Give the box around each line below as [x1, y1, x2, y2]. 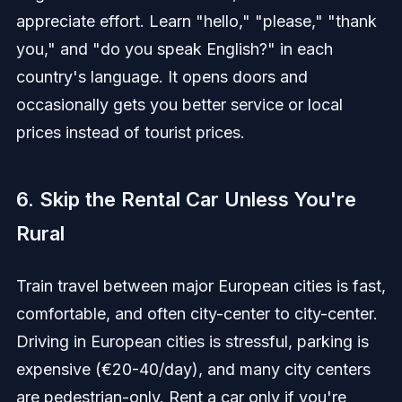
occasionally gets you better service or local [15, 95, 343, 115]
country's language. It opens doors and [15, 67, 308, 87]
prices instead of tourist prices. [15, 123, 245, 143]
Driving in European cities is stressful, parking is [15, 332, 369, 352]
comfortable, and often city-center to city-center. [15, 304, 378, 324]
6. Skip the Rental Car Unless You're [15, 188, 356, 212]
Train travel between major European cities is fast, [15, 276, 386, 296]
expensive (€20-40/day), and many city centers [15, 360, 371, 380]
